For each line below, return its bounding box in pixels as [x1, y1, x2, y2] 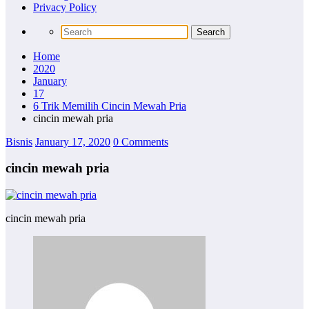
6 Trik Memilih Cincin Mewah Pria [33, 99, 186, 112]
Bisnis [6, 135, 32, 148]
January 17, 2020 [35, 135, 110, 148]
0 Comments [113, 135, 168, 148]
